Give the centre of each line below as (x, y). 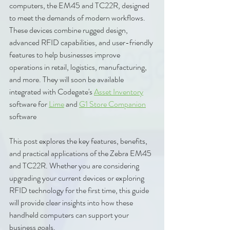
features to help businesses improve (65, 55)
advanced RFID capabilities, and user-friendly (82, 43)
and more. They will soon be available (67, 80)
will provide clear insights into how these (72, 203)
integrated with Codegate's (52, 92)
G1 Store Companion (112, 104)
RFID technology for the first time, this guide (80, 190)
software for (29, 104)
